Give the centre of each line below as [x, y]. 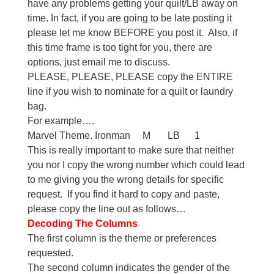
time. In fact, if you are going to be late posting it [129, 18]
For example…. [61, 121]
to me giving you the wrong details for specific [125, 180]
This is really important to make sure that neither [131, 150]
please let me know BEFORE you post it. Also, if [132, 33]
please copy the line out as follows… [109, 209]
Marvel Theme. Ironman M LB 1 [113, 135]
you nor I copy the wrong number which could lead [136, 165]
